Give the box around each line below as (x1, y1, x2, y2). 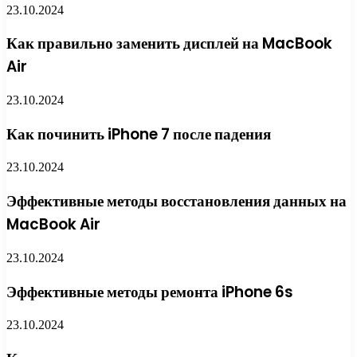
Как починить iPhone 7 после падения (6, 123, 271, 145)
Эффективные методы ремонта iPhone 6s (6, 280, 293, 303)
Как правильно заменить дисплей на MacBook (6, 33, 332, 55)
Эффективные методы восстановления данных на (6, 190, 347, 213)
